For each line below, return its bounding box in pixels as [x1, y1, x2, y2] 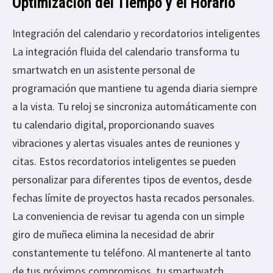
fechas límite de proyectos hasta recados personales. [12, 191, 255, 205]
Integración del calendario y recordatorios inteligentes [12, 26, 260, 41]
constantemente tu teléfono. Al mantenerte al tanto [12, 246, 251, 260]
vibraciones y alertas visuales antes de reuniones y [12, 136, 239, 151]
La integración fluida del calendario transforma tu [12, 44, 239, 59]
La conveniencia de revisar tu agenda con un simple [12, 209, 244, 224]
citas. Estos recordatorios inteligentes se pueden [12, 154, 236, 169]
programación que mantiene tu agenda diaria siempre [12, 81, 257, 96]
